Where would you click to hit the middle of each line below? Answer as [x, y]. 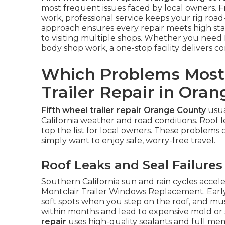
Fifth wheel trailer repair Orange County [124, 110]
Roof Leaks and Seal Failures [132, 165]
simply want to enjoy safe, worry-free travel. [128, 141]
